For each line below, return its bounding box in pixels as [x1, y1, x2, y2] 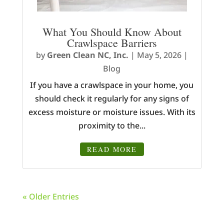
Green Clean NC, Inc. [46, 49, 128, 61]
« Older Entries [22, 191, 79, 202]
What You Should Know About [42, 24, 181, 39]
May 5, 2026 [136, 49, 181, 61]
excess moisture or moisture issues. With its [28, 106, 195, 118]
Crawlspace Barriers [66, 35, 157, 50]
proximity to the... [78, 120, 145, 131]
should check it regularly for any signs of [34, 93, 189, 104]
